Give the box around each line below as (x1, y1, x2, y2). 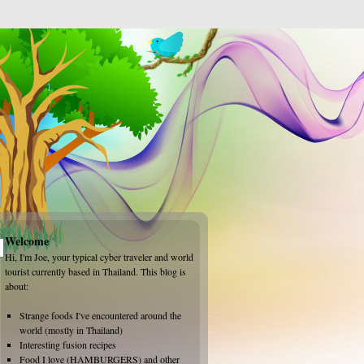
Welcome (5, 232, 49, 249)
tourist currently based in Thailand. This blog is (5, 265, 186, 278)
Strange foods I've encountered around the (19, 309, 181, 322)
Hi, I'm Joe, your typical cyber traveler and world (5, 250, 193, 263)
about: (5, 279, 28, 292)
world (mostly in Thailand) (19, 323, 123, 336)
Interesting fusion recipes (19, 338, 116, 351)
